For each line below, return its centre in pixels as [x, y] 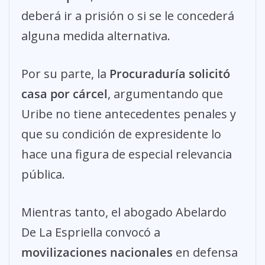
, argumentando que [165, 93]
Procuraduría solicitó [170, 73]
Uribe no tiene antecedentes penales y [129, 114]
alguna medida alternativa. [96, 35]
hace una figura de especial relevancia [127, 154]
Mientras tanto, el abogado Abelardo [124, 212]
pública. [43, 174]
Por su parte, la [65, 73]
